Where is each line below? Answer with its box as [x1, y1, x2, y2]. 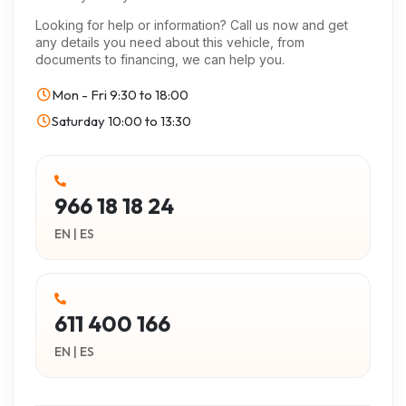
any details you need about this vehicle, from [35, 34, 304, 51]
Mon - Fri [52, 86, 107, 104]
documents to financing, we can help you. [35, 52, 285, 68]
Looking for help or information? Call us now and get [35, 17, 348, 34]
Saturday [52, 112, 105, 130]
